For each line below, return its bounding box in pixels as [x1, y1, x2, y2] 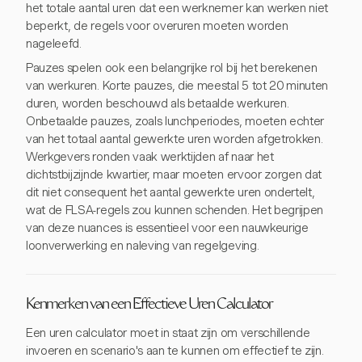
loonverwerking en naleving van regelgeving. [26, 238, 259, 253]
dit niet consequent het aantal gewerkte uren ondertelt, [26, 184, 315, 200]
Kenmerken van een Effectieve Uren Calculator [26, 297, 272, 313]
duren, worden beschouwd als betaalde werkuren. [26, 95, 289, 111]
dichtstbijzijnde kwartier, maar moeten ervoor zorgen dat [26, 166, 322, 182]
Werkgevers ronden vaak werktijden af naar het [26, 149, 274, 164]
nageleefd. [26, 36, 82, 51]
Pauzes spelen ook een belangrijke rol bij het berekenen [26, 60, 318, 75]
